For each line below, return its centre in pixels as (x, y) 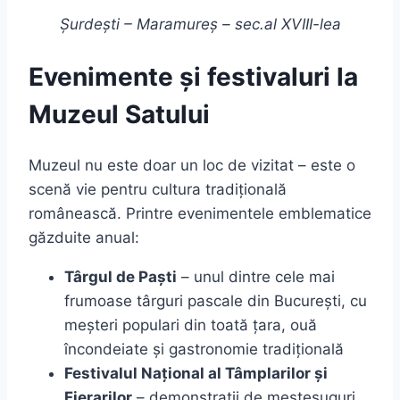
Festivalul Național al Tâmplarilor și (196, 373)
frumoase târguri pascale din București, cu (216, 300)
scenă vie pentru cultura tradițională (158, 189)
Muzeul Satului (119, 114)
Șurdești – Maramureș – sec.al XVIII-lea (200, 25)
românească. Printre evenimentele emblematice (200, 213)
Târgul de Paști (121, 276)
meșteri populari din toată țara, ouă (191, 325)
